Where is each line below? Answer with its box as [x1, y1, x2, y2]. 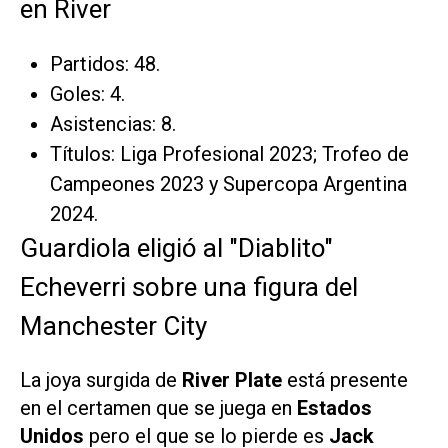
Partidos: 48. [50, 52, 160, 77]
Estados [297, 396, 372, 421]
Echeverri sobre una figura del [20, 272, 358, 303]
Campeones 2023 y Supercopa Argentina [50, 172, 407, 197]
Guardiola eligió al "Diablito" [20, 233, 333, 264]
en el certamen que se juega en [20, 396, 297, 421]
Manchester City [20, 311, 207, 342]
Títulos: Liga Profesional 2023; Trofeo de [50, 142, 409, 167]
